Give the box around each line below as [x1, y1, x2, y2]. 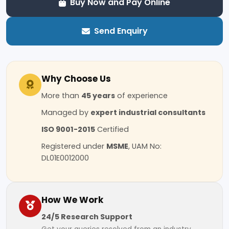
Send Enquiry [94, 25, 148, 37]
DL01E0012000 [41, 152, 89, 163]
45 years [81, 90, 115, 101]
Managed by [41, 107, 90, 118]
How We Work [41, 193, 103, 206]
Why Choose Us [41, 72, 111, 85]
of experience [115, 90, 168, 101]
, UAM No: [128, 141, 162, 151]
